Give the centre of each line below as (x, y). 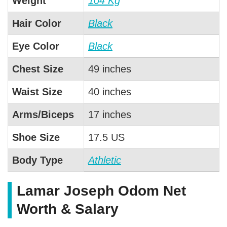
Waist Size (37, 92)
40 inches (110, 92)
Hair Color (37, 24)
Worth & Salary (68, 209)
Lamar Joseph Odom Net (101, 191)
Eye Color (36, 46)
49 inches (110, 69)
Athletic (105, 160)
